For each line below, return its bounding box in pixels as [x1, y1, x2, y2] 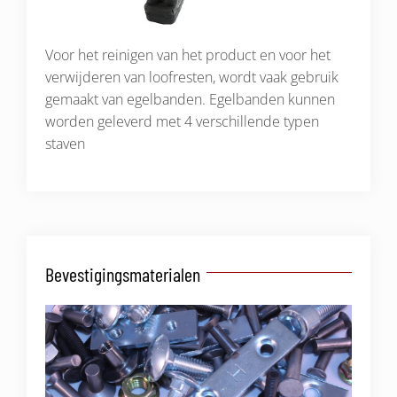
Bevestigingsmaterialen [45, 262, 200, 286]
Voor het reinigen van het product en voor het [45, 45, 331, 66]
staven [45, 134, 85, 154]
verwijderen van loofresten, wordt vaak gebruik [45, 67, 339, 88]
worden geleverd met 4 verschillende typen [45, 112, 319, 132]
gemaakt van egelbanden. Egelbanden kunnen [45, 90, 335, 110]
